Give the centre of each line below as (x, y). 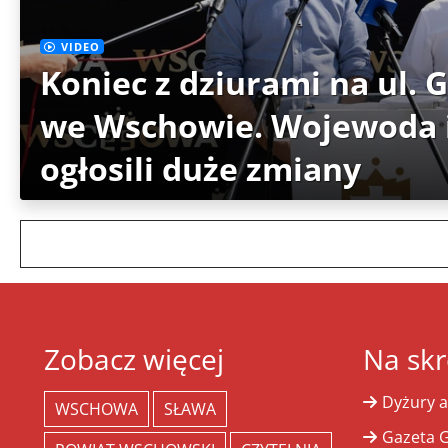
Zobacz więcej (133, 359)
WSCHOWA (96, 409)
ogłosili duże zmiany (200, 168)
